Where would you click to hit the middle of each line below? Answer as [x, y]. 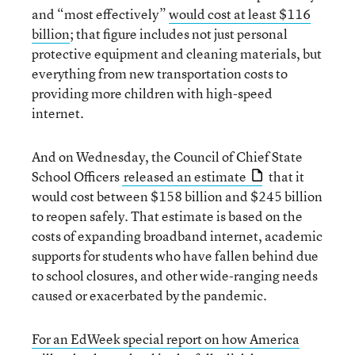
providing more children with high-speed [152, 93]
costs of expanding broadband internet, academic [177, 236]
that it [285, 176]
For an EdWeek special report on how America [166, 339]
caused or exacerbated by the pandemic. [149, 295]
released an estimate [185, 176]
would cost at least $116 [240, 14]
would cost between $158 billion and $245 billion [177, 196]
